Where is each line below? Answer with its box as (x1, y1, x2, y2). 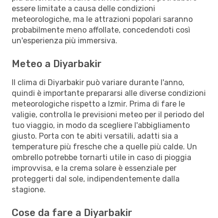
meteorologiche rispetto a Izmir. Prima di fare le (12, 99, 185, 109)
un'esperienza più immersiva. (12, 36, 117, 45)
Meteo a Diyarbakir (12, 57, 102, 70)
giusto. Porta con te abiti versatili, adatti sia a (12, 131, 178, 141)
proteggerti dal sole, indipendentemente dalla (12, 174, 180, 183)
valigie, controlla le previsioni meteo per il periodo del (12, 109, 204, 119)
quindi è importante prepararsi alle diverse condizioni (12, 88, 206, 98)
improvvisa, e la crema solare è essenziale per (12, 163, 177, 173)
